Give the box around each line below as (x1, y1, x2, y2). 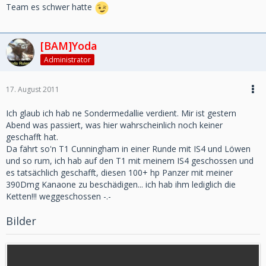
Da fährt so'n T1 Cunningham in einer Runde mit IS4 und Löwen (6, 142, 251, 154)
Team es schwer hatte (6, 1, 94, 13)
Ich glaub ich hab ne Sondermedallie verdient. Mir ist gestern (6, 107, 236, 119)
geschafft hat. (6, 131, 58, 142)
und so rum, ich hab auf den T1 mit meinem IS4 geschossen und (6, 154, 254, 166)
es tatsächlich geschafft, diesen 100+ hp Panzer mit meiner (6, 166, 233, 178)
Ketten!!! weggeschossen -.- (6, 190, 111, 202)
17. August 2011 (6, 84, 59, 94)
